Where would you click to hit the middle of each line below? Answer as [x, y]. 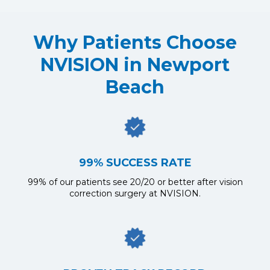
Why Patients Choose [135, 42]
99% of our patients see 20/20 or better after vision [135, 182]
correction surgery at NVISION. [135, 193]
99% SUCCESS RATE [135, 163]
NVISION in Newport [135, 65]
